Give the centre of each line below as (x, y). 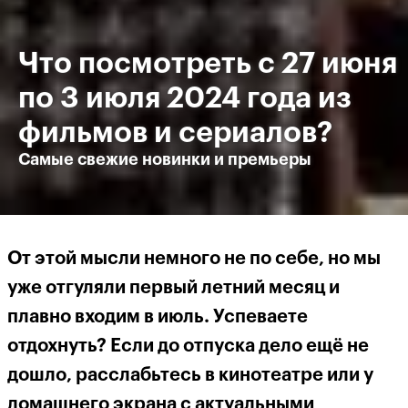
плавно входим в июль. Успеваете (158, 317)
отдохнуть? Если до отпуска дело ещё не (188, 346)
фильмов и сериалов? (175, 133)
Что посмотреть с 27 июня (208, 64)
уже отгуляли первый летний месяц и (173, 288)
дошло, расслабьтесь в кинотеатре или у (190, 375)
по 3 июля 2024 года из (185, 98)
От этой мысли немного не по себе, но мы (194, 259)
